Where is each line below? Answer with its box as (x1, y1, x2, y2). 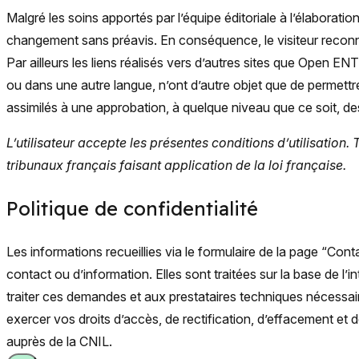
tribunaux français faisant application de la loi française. (6, 157, 346, 173)
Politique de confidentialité (6, 196, 258, 220)
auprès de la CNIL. (6, 333, 112, 349)
